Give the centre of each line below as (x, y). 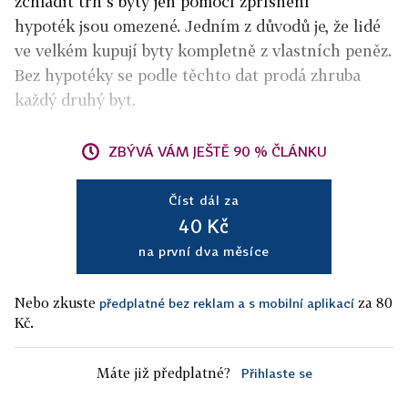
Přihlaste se (276, 373)
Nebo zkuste (57, 302)
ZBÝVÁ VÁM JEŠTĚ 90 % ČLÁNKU (218, 151)
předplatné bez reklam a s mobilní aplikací (227, 303)
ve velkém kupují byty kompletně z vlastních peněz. (203, 51)
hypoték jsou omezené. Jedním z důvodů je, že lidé (198, 26)
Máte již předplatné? (163, 372)
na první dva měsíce (204, 251)
